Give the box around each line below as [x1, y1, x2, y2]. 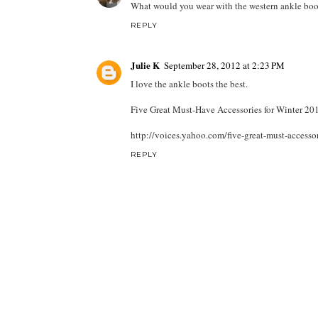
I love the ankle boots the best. [130, 77, 248, 90]
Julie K [130, 57, 160, 72]
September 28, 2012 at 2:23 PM [163, 58, 285, 72]
